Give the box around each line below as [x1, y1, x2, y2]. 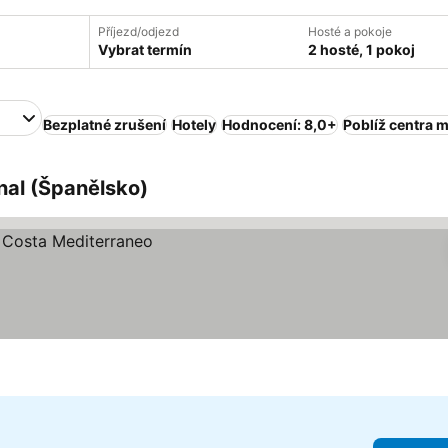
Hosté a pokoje [308, 24, 392, 39]
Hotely [172, 116, 216, 133]
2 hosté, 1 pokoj [308, 41, 415, 58]
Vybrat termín [98, 41, 192, 58]
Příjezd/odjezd [98, 24, 179, 39]
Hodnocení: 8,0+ [222, 116, 337, 133]
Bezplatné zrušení [43, 116, 166, 133]
